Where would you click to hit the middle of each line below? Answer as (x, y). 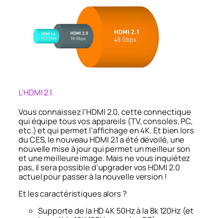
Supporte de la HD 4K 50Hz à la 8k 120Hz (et (116, 211)
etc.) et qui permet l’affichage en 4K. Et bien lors (106, 130)
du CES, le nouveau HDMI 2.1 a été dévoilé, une (102, 139)
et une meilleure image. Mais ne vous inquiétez (105, 158)
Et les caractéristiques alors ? (73, 194)
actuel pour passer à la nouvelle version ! (93, 176)
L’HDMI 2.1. (36, 93)
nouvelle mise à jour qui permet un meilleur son (105, 149)
